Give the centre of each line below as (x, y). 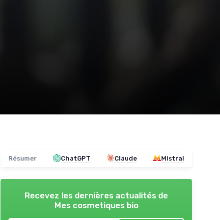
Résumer (23, 158)
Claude (126, 158)
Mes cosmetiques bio (96, 205)
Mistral (173, 158)
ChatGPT (76, 158)
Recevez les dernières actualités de (96, 195)
